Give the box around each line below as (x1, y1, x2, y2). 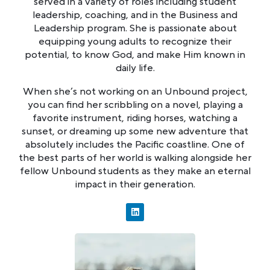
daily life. (115, 61, 155, 75)
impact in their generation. (75, 177, 195, 191)
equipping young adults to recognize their (39, 34, 231, 48)
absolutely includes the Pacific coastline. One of (25, 137, 245, 151)
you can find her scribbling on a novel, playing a (27, 98, 243, 111)
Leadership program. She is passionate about (33, 21, 237, 35)
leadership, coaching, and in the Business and (33, 8, 237, 22)
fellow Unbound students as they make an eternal (19, 164, 251, 178)
